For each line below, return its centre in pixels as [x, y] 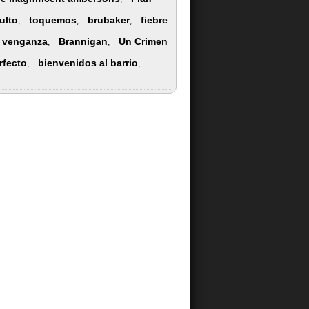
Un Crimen [143, 42]
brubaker [109, 20]
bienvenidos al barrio [88, 63]
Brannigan [83, 42]
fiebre [154, 20]
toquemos [53, 20]
